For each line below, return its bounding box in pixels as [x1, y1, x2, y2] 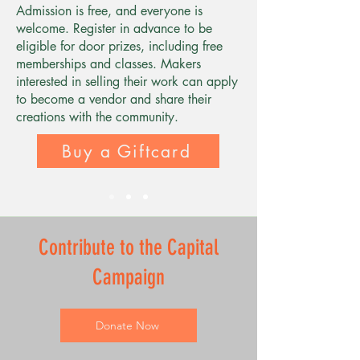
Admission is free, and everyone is [16, 2, 202, 19]
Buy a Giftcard [62, 140, 191, 162]
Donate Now [95, 318, 159, 333]
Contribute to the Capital [39, 235, 219, 260]
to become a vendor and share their [16, 91, 211, 108]
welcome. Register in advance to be [16, 20, 212, 37]
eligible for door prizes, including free [16, 38, 223, 55]
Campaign [92, 264, 165, 290]
